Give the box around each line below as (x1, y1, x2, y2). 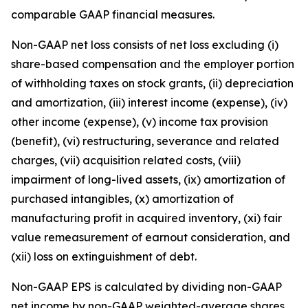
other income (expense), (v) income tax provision (11, 115, 268, 129)
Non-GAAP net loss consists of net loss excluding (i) (11, 38, 278, 52)
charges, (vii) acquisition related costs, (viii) (11, 153, 241, 167)
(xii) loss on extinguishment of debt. (11, 250, 197, 263)
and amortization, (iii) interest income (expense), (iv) (11, 96, 287, 109)
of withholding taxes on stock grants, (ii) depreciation (11, 76, 294, 90)
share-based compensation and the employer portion (11, 57, 294, 71)
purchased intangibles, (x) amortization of (11, 192, 234, 206)
